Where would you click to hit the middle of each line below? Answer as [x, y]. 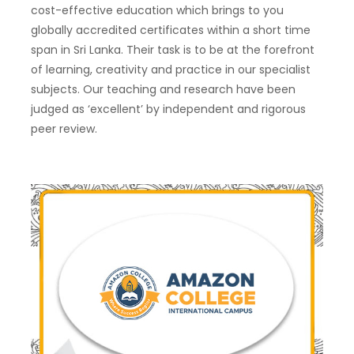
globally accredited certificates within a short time [170, 30]
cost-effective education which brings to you [157, 10]
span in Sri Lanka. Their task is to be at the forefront [172, 49]
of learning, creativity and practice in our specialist [170, 69]
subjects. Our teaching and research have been [163, 89]
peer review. [64, 128]
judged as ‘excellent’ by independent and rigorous [168, 109]
